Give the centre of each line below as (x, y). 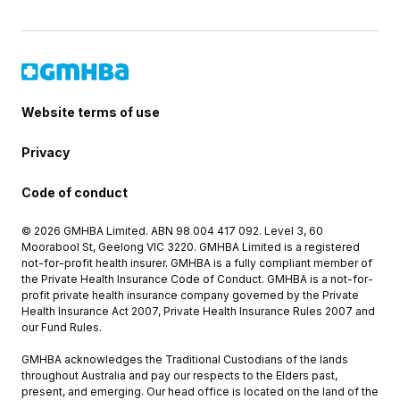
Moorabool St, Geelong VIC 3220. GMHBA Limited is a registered (191, 247)
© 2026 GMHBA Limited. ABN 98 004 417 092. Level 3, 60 (172, 231)
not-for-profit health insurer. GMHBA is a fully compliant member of (197, 263)
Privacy (46, 152)
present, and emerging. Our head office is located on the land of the (200, 392)
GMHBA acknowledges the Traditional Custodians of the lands (185, 359)
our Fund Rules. (62, 327)
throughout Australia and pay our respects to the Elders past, (179, 375)
